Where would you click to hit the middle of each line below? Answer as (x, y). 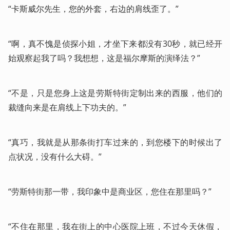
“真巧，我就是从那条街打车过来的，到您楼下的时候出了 (115, 142)
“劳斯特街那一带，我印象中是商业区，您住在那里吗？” (110, 191)
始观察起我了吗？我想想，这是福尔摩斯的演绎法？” (104, 58)
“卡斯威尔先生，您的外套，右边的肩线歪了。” (93, 8)
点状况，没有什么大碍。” (55, 156)
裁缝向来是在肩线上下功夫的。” (67, 107)
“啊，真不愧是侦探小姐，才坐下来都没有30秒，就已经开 (115, 43)
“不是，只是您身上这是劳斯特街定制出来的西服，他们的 (115, 93)
